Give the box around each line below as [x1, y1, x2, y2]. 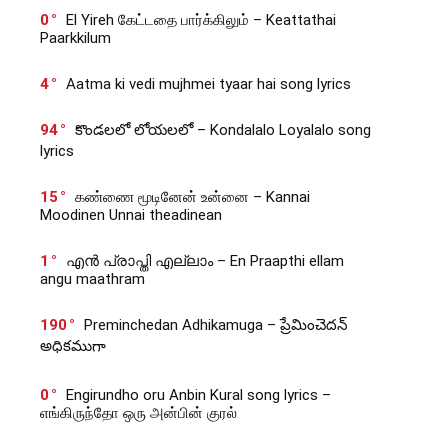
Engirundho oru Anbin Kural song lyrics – [66, 386, 331, 404]
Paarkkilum [40, 29, 111, 47]
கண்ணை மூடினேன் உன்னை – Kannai [75, 188, 310, 206]
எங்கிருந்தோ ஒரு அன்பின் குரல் [40, 404, 237, 422]
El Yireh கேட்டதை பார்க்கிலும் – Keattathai [66, 11, 336, 29]
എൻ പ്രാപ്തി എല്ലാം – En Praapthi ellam [66, 252, 344, 270]
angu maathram [40, 270, 145, 288]
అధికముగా [40, 337, 106, 355]
